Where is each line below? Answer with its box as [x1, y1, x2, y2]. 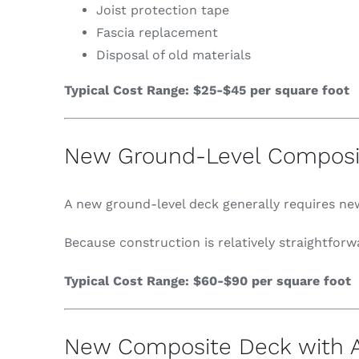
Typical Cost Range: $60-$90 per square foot [63, 273, 351, 289]
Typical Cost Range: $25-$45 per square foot [63, 83, 349, 99]
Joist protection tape [95, 2, 229, 18]
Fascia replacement [95, 25, 218, 41]
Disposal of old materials [95, 47, 251, 63]
